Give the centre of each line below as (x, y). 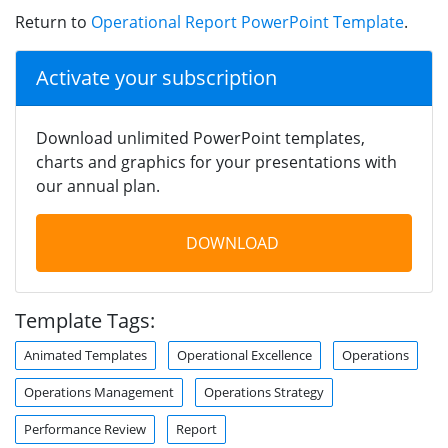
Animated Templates (85, 354)
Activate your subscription (156, 77)
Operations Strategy (264, 391)
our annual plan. (98, 185)
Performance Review (85, 428)
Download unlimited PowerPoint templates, (200, 137)
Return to (53, 21)
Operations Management (99, 391)
